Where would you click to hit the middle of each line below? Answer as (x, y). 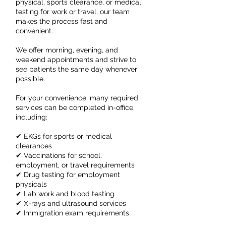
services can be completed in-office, (75, 107)
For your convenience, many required (77, 98)
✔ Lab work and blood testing (65, 194)
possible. (30, 79)
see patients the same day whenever (76, 69)
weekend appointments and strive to (76, 60)
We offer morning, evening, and (67, 50)
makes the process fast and (62, 21)
